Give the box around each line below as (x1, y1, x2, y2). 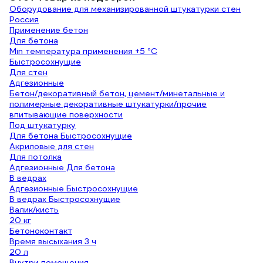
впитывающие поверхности (9, 109, 123, 120)
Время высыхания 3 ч (9, 236, 96, 247)
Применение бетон (9, 25, 88, 35)
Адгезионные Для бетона (9, 162, 115, 173)
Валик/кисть (9, 204, 59, 215)
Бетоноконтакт (9, 225, 72, 236)
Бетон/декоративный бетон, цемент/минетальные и (9, 88, 225, 99)
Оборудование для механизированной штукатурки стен (9, 4, 241, 14)
